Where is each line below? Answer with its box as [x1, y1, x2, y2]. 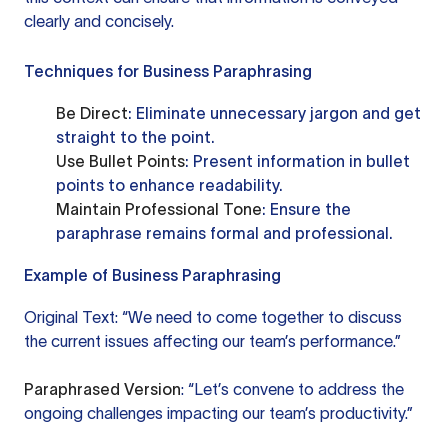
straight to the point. [56, 128, 215, 146]
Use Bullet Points [56, 152, 185, 170]
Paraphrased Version [24, 380, 181, 398]
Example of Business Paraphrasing [24, 266, 281, 284]
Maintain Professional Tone [56, 200, 262, 218]
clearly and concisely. [24, 12, 174, 30]
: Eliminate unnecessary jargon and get [128, 104, 421, 122]
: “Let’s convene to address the [181, 380, 404, 398]
